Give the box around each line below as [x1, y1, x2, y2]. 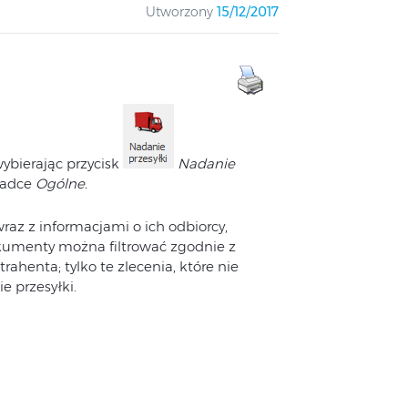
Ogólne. [35, 175, 87, 192]
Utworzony [146, 4, 213, 20]
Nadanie [177, 155, 235, 172]
